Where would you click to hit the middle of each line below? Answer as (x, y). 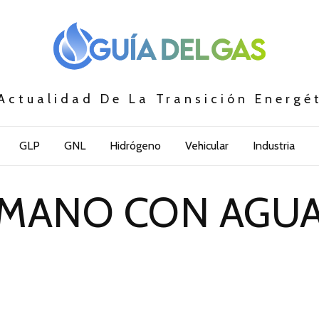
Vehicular (206, 146)
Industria (273, 146)
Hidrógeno (135, 146)
